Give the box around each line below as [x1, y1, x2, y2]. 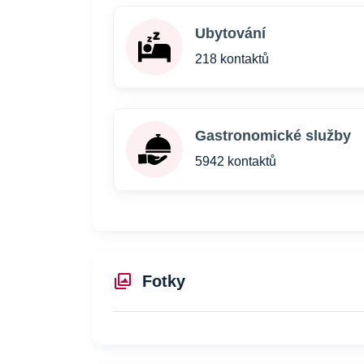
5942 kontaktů [195, 154, 276, 168]
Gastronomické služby [195, 128, 351, 144]
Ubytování [195, 25, 266, 41]
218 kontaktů [195, 52, 269, 66]
